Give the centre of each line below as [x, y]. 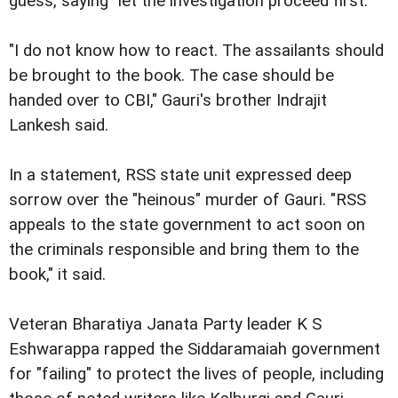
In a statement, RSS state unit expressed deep [180, 175]
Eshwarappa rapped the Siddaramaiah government [195, 349]
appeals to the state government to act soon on [187, 224]
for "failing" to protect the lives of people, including [196, 374]
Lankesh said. [59, 125]
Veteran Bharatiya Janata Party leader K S [165, 324]
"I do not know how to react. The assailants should [196, 50]
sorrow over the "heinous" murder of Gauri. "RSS [187, 199]
